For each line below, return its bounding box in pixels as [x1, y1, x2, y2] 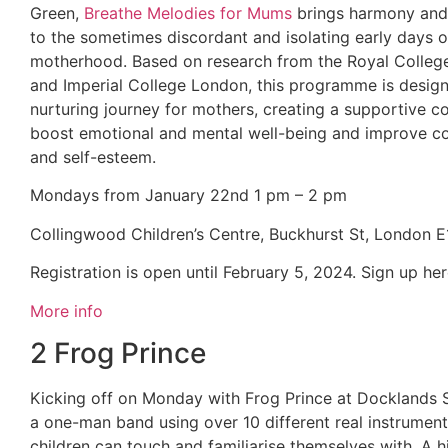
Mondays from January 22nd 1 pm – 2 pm [30, 185, 347, 206]
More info [30, 300, 103, 321]
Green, [30, 3, 84, 24]
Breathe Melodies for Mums [84, 3, 292, 24]
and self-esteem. [30, 147, 156, 168]
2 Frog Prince [30, 335, 206, 370]
